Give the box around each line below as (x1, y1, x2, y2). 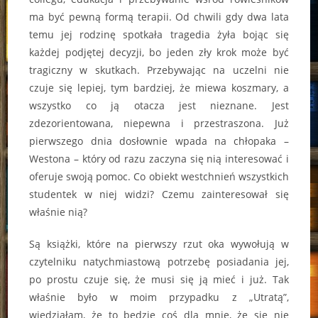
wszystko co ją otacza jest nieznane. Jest (29, 99, 289, 113)
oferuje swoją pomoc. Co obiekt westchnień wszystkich (29, 170, 289, 184)
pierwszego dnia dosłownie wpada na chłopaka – (29, 134, 289, 148)
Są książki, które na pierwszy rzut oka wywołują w (29, 237, 289, 251)
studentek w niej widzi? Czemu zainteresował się (29, 187, 289, 202)
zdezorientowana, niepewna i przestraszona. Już (29, 116, 289, 131)
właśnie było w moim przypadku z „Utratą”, (29, 290, 289, 305)
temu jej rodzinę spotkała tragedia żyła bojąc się (29, 28, 289, 42)
